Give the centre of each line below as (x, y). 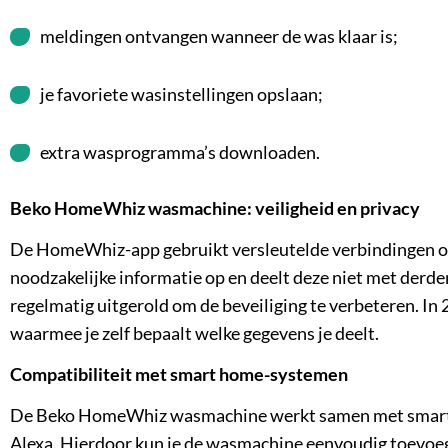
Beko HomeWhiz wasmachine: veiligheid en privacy (215, 208)
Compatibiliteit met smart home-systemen (179, 373)
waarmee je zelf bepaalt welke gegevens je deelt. (194, 334)
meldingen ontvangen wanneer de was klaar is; (219, 37)
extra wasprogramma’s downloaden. (180, 153)
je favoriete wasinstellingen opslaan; (181, 95)
